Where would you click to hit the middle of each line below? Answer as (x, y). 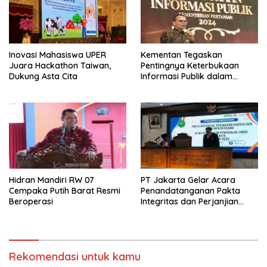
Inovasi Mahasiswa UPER (58, 55)
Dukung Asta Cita (43, 77)
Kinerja (155, 212)
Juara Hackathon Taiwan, (60, 66)
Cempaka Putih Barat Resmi (65, 190)
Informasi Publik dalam (187, 77)
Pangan (156, 98)
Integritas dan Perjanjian (190, 201)
